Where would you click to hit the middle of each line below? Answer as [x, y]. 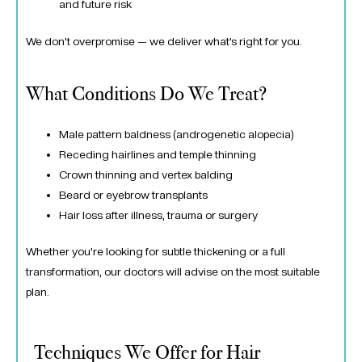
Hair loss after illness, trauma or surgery [159, 215]
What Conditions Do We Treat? [146, 94]
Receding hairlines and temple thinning [158, 154]
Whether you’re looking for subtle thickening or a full [156, 252]
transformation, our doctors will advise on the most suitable [173, 272]
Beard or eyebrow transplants [134, 194]
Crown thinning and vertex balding [146, 174]
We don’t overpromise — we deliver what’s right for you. [164, 41]
